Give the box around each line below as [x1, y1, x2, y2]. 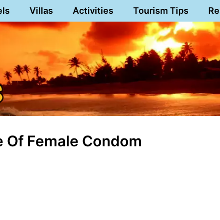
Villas [29, 5, 53, 16]
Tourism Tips [133, 5, 189, 16]
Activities [72, 5, 113, 16]
